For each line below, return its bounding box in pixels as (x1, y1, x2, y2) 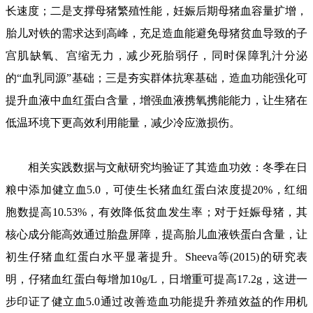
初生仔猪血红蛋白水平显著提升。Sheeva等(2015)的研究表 (6, 251, 307, 263)
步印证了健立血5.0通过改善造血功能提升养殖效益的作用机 (6, 296, 307, 307)
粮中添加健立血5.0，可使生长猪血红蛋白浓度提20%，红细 (6, 184, 307, 196)
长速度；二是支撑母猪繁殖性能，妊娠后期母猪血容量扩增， (6, 5, 307, 17)
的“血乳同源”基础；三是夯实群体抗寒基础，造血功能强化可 (6, 72, 307, 84)
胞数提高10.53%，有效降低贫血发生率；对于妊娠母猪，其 (6, 206, 307, 218)
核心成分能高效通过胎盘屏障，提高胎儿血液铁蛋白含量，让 (6, 228, 307, 240)
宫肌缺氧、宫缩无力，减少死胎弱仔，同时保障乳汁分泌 (6, 50, 307, 61)
